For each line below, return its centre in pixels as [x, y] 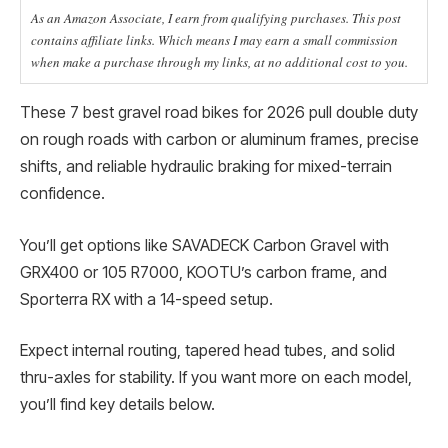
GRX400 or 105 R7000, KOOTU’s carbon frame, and [203, 272]
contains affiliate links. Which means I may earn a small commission [214, 40]
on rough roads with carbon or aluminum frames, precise [219, 139]
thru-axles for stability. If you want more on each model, [216, 378]
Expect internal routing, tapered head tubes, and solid [207, 351]
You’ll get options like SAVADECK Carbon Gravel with [204, 245]
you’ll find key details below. [117, 405]
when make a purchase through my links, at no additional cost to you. [219, 62]
